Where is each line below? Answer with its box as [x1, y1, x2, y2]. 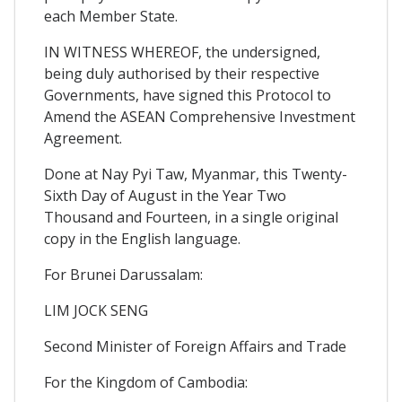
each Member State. [44, 5, 178, 26]
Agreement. [44, 127, 122, 148]
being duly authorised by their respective [44, 63, 319, 83]
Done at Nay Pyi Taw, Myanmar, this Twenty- [44, 163, 347, 184]
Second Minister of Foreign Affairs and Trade [44, 336, 346, 356]
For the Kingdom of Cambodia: [44, 371, 248, 392]
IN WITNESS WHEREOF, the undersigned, [44, 41, 320, 62]
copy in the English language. [44, 228, 240, 249]
